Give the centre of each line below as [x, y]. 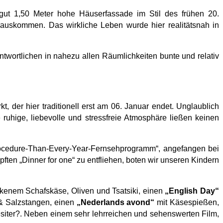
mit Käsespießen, [187, 202]
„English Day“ [192, 191]
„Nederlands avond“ [115, 202]
